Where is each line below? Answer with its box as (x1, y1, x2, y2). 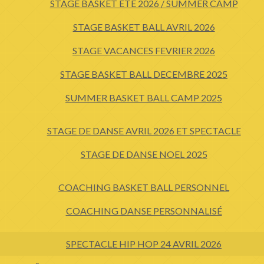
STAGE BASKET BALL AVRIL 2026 (72, 21, 215, 32)
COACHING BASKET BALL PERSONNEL (58, 181, 229, 193)
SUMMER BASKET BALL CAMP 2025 (65, 92, 222, 103)
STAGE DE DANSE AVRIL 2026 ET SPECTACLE (47, 125, 241, 136)
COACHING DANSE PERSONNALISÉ (65, 205, 222, 216)
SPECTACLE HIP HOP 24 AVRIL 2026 (66, 238, 222, 249)
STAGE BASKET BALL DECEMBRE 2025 (60, 68, 227, 80)
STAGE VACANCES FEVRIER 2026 (72, 45, 215, 56)
